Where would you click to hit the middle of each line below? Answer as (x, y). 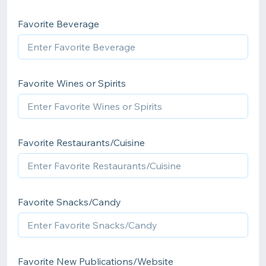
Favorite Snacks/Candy (69, 202)
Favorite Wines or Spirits (72, 83)
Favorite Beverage (58, 24)
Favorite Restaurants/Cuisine (81, 142)
